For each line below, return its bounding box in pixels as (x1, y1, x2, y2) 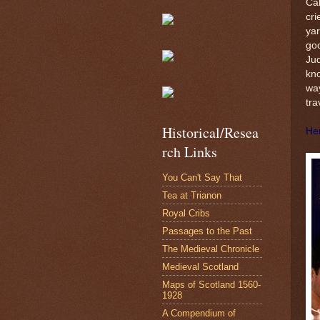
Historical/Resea (162, 123, 259, 142)
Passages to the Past (162, 225, 252, 236)
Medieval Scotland (162, 261, 239, 272)
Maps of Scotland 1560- (162, 279, 261, 290)
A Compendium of (162, 307, 236, 319)
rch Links (162, 142, 217, 161)
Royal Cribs (162, 207, 210, 219)
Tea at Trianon (162, 189, 221, 201)
